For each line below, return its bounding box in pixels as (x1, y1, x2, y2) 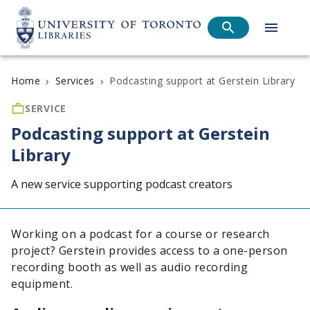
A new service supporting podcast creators (11, 176, 232, 192)
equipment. (11, 276, 76, 291)
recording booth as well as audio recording (11, 259, 248, 275)
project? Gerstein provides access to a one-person (11, 243, 288, 258)
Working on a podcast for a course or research (11, 226, 270, 241)
